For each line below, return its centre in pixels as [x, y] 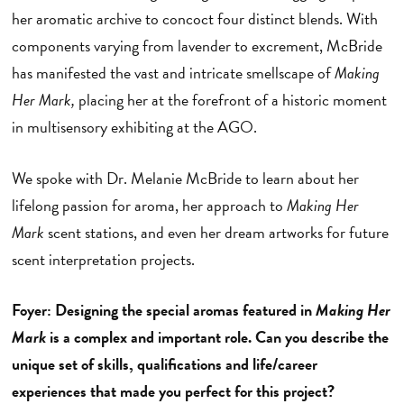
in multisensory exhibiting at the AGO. [138, 127]
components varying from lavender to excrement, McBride [197, 46]
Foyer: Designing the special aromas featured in [163, 310]
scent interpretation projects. [110, 259]
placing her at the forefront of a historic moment [232, 100]
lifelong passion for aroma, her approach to [149, 205]
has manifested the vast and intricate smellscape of [173, 73]
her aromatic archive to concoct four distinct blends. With [194, 19]
